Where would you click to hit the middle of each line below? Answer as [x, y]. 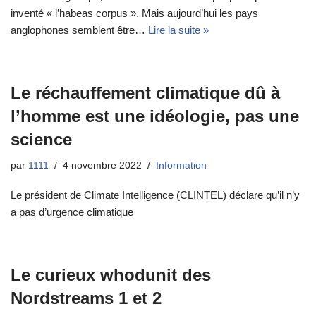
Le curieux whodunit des [111, 275]
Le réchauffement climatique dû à [145, 93]
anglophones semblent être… [79, 30]
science [41, 140]
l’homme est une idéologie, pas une [155, 116]
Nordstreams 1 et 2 [86, 298]
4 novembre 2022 [102, 166]
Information [181, 166]
